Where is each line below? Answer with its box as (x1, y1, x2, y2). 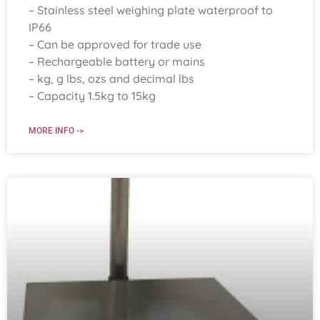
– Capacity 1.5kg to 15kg (29, 88, 156, 103)
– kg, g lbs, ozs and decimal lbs (29, 71, 194, 86)
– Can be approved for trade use (29, 36, 201, 51)
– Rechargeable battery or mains (29, 54, 205, 69)
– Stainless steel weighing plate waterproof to (29, 2, 273, 17)
